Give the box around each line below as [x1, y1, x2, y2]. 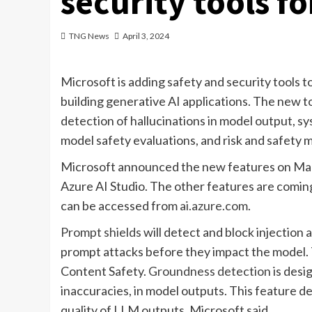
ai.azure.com [180, 197, 248, 213]
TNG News [69, 30, 109, 41]
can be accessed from [61, 197, 180, 213]
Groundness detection [148, 263, 271, 279]
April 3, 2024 [123, 30, 169, 41]
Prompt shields [61, 224, 141, 240]
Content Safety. [61, 263, 148, 279]
